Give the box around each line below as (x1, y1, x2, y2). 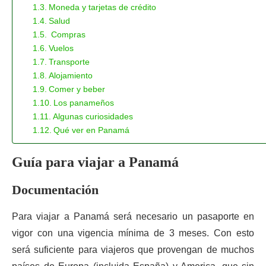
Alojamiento (48, 71, 93, 80)
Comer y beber (48, 84, 105, 94)
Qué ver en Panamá (53, 125, 129, 135)
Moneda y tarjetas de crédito (48, 2, 156, 12)
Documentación (12, 182, 99, 197)
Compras (48, 30, 85, 39)
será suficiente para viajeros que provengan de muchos (12, 245, 254, 255)
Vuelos (48, 43, 74, 53)
